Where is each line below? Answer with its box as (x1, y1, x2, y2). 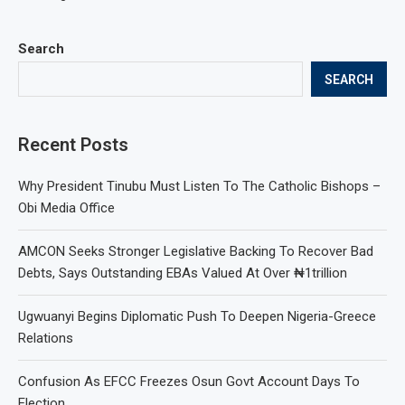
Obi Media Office (18, 200, 115, 216)
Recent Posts (18, 134, 128, 155)
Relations (18, 330, 73, 346)
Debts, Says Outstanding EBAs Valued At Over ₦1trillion (18, 265, 347, 281)
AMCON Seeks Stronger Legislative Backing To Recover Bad (18, 243, 373, 259)
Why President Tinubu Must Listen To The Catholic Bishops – (18, 178, 381, 194)
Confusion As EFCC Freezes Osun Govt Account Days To (18, 373, 360, 390)
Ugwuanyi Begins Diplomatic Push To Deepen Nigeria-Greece (18, 308, 376, 325)
